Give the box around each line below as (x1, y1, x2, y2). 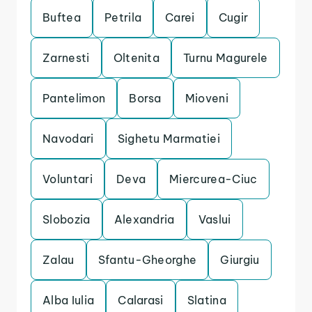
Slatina (187, 293, 227, 307)
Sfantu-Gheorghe (97, 253, 197, 267)
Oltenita (113, 51, 160, 65)
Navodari (42, 132, 94, 146)
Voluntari (42, 172, 93, 186)
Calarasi (118, 293, 164, 307)
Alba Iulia (42, 293, 95, 307)
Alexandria (114, 212, 175, 226)
